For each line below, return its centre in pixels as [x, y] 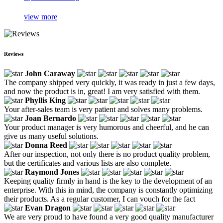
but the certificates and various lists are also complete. [88, 163]
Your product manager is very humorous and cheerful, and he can [107, 127]
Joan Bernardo [51, 118]
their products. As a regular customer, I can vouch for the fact [100, 199]
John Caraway [50, 73]
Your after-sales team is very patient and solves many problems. [103, 109]
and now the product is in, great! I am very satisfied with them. [102, 91]
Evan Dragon [48, 208]
